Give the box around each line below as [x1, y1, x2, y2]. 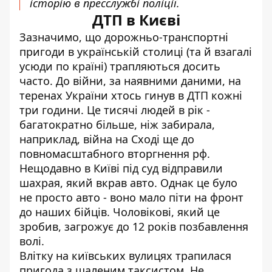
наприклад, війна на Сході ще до [19, 132, 194, 146]
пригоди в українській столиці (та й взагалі [19, 44, 252, 59]
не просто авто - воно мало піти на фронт [19, 190, 243, 205]
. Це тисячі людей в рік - [81, 103, 210, 117]
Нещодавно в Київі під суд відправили [19, 161, 223, 175]
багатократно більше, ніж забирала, [19, 117, 215, 132]
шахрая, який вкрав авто [19, 175, 154, 190]
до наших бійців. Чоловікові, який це [19, 205, 220, 219]
